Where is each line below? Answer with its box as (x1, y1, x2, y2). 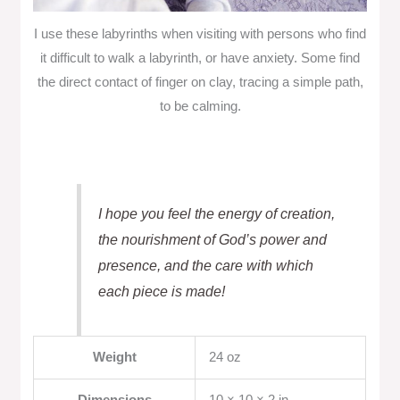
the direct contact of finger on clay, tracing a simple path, (37, 74, 363, 89)
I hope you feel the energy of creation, (97, 205, 335, 221)
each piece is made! (97, 283, 225, 299)
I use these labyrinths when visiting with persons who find (34, 26, 366, 41)
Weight (92, 350, 137, 365)
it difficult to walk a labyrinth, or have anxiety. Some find (40, 50, 360, 65)
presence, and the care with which (97, 257, 313, 273)
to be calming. (159, 98, 241, 113)
